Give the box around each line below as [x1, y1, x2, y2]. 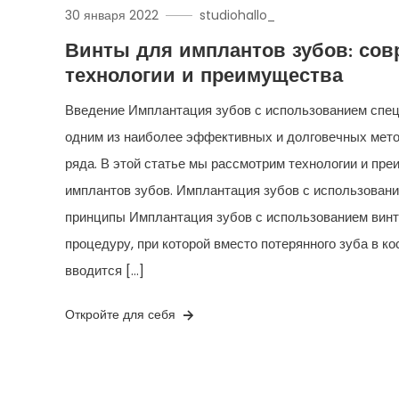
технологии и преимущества [65, 67, 344, 88]
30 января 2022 [65, 6, 159, 25]
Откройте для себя [65, 305, 180, 324]
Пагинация [63, 354, 205, 383]
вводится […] [65, 261, 145, 281]
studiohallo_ [199, 6, 276, 25]
